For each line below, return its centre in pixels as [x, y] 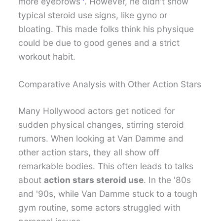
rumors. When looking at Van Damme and [101, 138]
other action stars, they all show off [89, 152]
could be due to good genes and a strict [99, 42]
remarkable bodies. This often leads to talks [106, 166]
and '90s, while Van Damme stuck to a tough [108, 193]
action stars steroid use [94, 180]
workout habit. [47, 56]
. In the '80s [167, 180]
